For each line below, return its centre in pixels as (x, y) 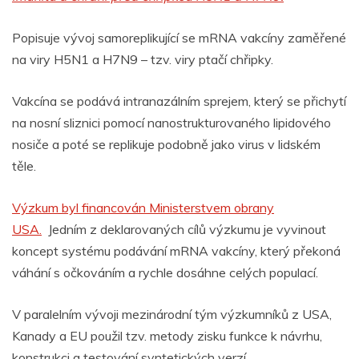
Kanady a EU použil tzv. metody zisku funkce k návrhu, (167, 335)
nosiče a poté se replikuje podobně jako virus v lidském (166, 144)
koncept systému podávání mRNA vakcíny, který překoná (176, 250)
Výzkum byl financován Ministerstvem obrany (143, 207)
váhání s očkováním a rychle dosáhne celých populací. (165, 272)
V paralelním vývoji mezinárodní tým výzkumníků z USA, (172, 314)
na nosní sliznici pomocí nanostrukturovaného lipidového (171, 122)
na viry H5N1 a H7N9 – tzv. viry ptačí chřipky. (143, 59)
